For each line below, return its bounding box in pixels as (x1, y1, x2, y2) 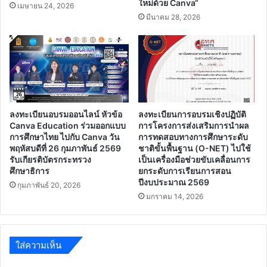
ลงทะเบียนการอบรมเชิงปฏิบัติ (138, 108, 246, 119)
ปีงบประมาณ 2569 (138, 176, 213, 187)
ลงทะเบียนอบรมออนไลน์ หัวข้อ (10, 108, 122, 119)
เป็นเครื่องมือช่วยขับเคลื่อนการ (138, 154, 250, 164)
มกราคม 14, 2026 (146, 191, 203, 201)
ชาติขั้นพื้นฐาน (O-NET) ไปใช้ (138, 142, 251, 153)
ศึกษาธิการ (10, 165, 49, 176)
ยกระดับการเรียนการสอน (138, 165, 231, 176)
